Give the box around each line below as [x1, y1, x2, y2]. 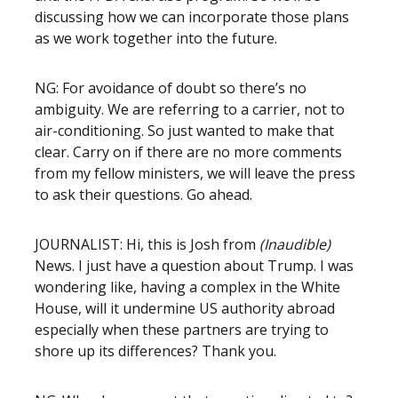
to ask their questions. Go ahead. [35, 185, 256, 204]
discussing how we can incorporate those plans [35, 7, 349, 27]
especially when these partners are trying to [35, 320, 329, 339]
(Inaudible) [259, 235, 330, 254]
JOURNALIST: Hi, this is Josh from [35, 235, 259, 254]
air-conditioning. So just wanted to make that [35, 121, 334, 140]
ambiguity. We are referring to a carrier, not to [35, 99, 345, 119]
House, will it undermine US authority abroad [35, 298, 335, 318]
